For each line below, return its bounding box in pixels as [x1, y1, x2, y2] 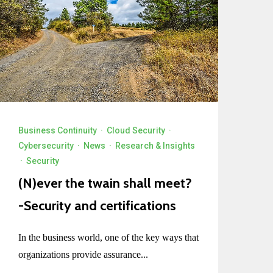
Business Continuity [18, 125, 97, 135]
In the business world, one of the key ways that [18, 232, 199, 243]
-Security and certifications [18, 197, 177, 214]
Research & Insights [115, 140, 196, 151]
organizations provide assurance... [18, 249, 149, 260]
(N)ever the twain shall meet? [18, 174, 193, 191]
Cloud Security [107, 125, 166, 135]
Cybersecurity [18, 140, 74, 151]
